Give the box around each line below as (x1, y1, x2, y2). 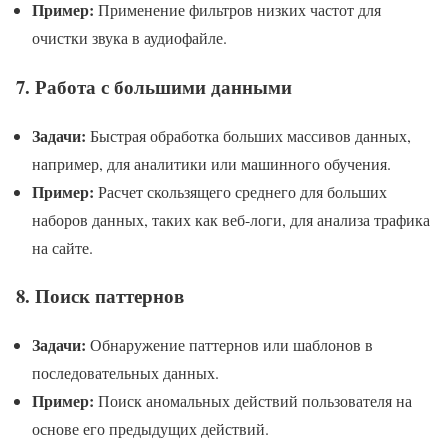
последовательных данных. (32, 362, 219, 384)
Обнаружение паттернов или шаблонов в (86, 334, 373, 356)
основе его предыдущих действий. (32, 418, 269, 440)
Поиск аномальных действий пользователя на (94, 390, 412, 412)
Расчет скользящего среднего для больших (94, 180, 387, 202)
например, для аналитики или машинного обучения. (32, 152, 391, 174)
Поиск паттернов (35, 282, 184, 310)
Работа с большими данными (35, 72, 292, 100)
